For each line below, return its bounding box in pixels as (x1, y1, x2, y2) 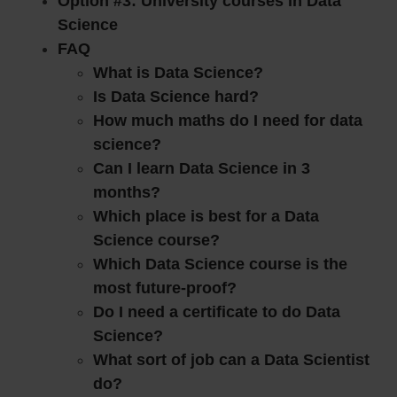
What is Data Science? (93, 64, 263, 82)
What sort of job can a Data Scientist (93, 351, 370, 370)
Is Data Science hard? (93, 88, 259, 106)
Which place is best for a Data (93, 207, 319, 226)
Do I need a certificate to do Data (93, 303, 340, 322)
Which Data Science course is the (93, 255, 347, 274)
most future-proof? (93, 279, 237, 298)
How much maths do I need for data (93, 112, 362, 130)
